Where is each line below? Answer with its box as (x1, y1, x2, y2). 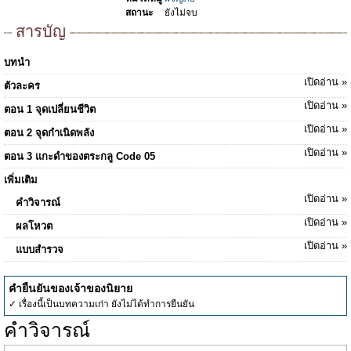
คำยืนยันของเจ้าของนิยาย (9, 282, 132, 295)
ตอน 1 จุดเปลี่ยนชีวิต (4, 103, 96, 115)
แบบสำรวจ (16, 244, 63, 255)
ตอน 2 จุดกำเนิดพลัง (4, 127, 94, 139)
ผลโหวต (16, 220, 52, 232)
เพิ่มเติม (4, 174, 38, 186)
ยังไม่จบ (165, 7, 197, 18)
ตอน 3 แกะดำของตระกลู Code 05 (4, 150, 155, 162)
